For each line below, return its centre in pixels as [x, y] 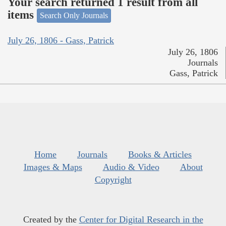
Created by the [51, 219]
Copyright [113, 179]
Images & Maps [53, 167]
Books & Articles [160, 154]
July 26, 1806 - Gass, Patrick [61, 40]
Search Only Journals [74, 16]
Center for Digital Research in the [141, 219]
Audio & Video [131, 167]
